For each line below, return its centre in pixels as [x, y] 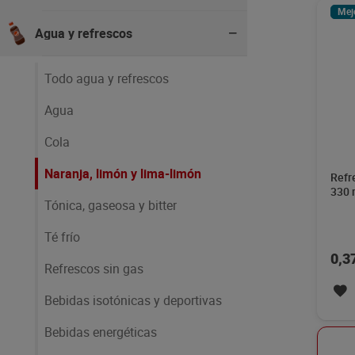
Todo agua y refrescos [107, 78]
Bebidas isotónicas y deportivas [133, 300]
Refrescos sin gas [94, 269]
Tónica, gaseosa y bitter [111, 205]
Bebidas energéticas [101, 332]
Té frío [62, 237]
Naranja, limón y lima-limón [123, 174]
